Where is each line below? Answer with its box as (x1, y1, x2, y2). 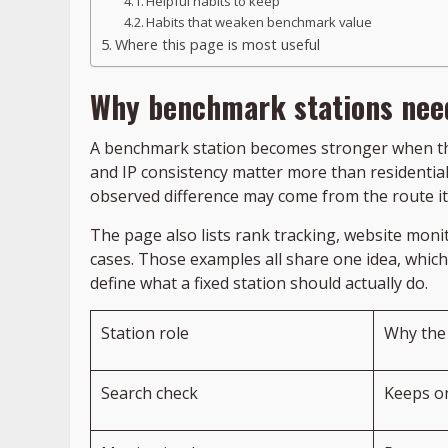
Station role (101, 322, 189, 345)
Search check (101, 382, 198, 405)
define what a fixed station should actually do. (90, 272, 428, 295)
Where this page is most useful (114, 35, 320, 55)
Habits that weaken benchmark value (146, 13, 373, 32)
